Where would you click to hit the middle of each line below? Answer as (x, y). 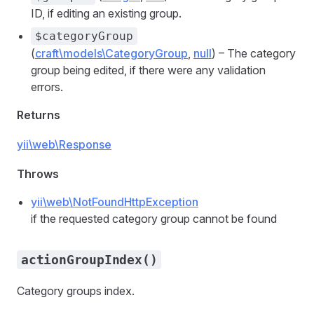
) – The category (254, 53)
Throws (38, 174)
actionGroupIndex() (89, 260)
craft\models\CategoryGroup (111, 53)
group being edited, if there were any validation (148, 70)
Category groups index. (76, 291)
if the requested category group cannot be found (154, 219)
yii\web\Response (64, 144)
